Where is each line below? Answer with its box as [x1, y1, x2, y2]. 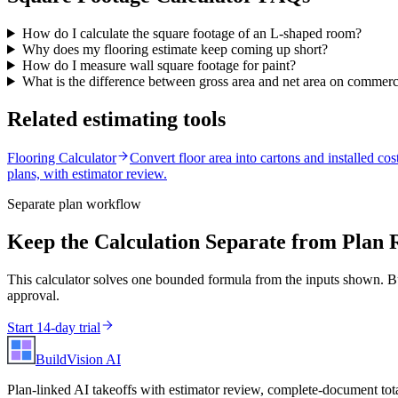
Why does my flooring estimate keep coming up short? [21, 41, 328, 57]
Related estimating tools [7, 107, 226, 131]
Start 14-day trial [7, 319, 100, 335]
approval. [7, 287, 60, 303]
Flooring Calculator [7, 149, 116, 165]
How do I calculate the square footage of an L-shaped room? [21, 25, 362, 41]
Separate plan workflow [7, 195, 141, 211]
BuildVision [36, 351, 106, 367]
